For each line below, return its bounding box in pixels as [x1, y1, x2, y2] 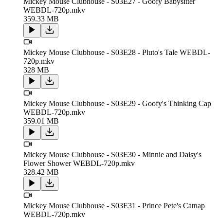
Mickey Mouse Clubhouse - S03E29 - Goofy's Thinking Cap [23, 99, 211, 108]
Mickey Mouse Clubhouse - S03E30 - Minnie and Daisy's [23, 150, 201, 159]
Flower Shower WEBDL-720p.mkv [23, 159, 135, 167]
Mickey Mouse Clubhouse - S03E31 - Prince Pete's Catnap [23, 201, 205, 210]
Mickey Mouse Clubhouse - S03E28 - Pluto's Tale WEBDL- [23, 48, 210, 56]
